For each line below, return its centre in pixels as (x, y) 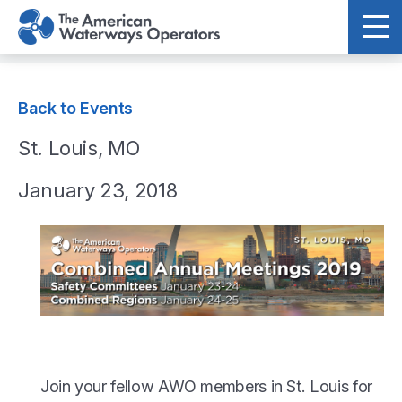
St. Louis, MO (79, 148)
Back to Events (75, 108)
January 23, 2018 (98, 190)
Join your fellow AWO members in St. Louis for (206, 387)
